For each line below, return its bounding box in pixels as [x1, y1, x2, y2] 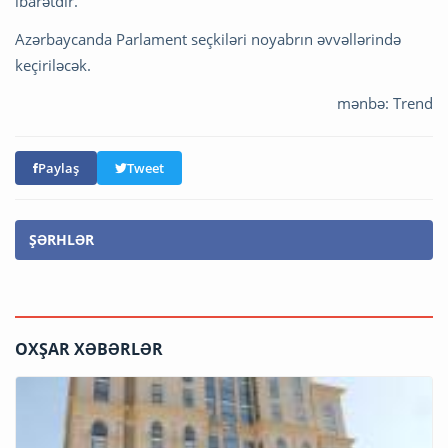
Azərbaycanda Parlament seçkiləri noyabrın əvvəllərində [15, 29, 401, 50]
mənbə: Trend [337, 93, 433, 114]
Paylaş [38, 159, 79, 178]
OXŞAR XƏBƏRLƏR [15, 338, 163, 361]
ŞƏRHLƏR [29, 230, 94, 250]
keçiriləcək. [15, 55, 91, 76]
